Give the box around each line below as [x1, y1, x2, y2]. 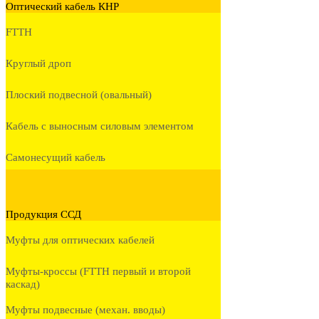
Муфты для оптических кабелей [6, 234, 155, 246]
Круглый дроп [6, 58, 71, 70]
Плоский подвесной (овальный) [6, 89, 152, 101]
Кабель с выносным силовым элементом [6, 120, 194, 132]
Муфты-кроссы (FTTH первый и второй [6, 266, 191, 278]
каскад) [6, 278, 40, 291]
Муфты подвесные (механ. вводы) [6, 304, 165, 316]
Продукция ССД [6, 209, 81, 221]
